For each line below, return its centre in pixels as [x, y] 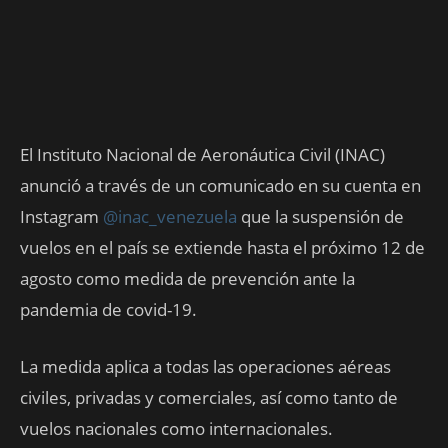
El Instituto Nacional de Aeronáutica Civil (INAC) [202, 154]
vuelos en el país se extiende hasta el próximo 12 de [222, 247]
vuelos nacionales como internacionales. [176, 428]
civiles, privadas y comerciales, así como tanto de [209, 397]
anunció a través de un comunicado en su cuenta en [220, 185]
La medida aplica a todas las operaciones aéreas [205, 366]
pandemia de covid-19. [108, 309]
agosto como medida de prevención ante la [187, 278]
